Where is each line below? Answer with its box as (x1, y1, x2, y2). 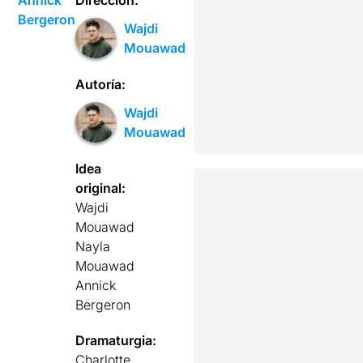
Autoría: (75, 75, 126, 92)
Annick (75, 276, 117, 293)
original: (75, 179, 126, 196)
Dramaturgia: (75, 331, 157, 348)
